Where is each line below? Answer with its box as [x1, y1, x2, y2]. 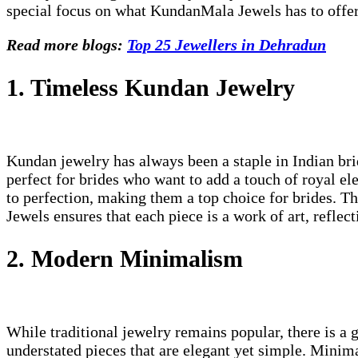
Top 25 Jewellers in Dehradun [127, 36, 326, 54]
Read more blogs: [6, 36, 127, 54]
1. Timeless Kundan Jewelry [6, 74, 295, 101]
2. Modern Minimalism [6, 245, 243, 272]
